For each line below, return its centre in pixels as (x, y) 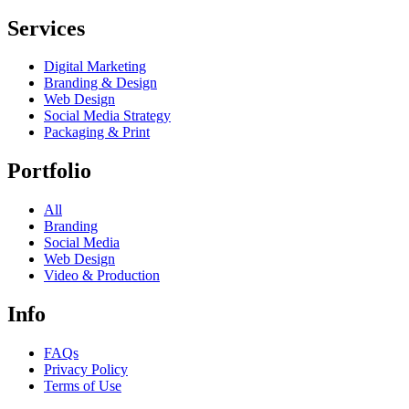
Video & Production (102, 276)
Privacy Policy (86, 370)
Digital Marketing (95, 67)
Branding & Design (100, 83)
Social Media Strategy (107, 116)
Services (46, 28)
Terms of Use (83, 386)
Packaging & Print (97, 132)
